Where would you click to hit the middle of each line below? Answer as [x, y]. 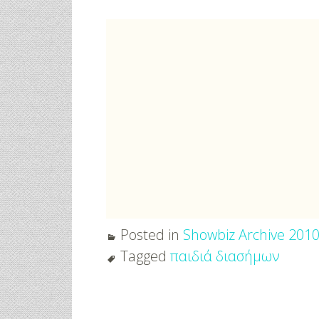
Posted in [152, 235]
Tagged [146, 256]
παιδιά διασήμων [225, 256]
